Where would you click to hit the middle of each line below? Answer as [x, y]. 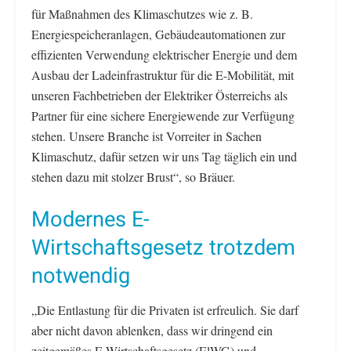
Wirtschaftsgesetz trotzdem [163, 247]
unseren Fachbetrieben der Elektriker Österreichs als [159, 96]
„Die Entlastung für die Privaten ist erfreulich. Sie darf [165, 310]
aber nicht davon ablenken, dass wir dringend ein [152, 331]
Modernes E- [90, 219]
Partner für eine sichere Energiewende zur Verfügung [163, 116]
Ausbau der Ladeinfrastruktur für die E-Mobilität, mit [163, 75]
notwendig [81, 275]
